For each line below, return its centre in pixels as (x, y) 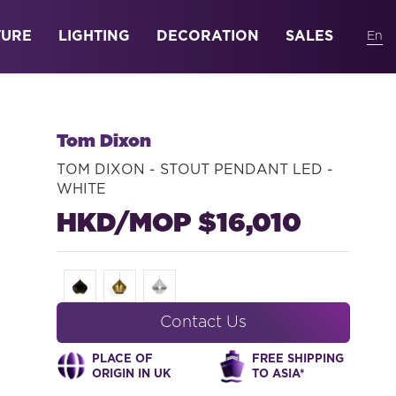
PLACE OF (122, 359)
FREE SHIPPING (297, 359)
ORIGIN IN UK (131, 374)
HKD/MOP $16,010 (179, 224)
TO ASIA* (278, 374)
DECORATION (208, 36)
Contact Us (203, 323)
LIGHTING (94, 36)
